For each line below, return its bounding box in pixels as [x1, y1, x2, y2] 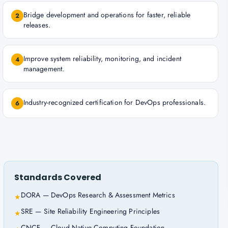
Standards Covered [14, 172, 102, 183]
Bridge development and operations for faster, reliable [23, 10, 191, 20]
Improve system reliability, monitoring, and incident [23, 53, 181, 64]
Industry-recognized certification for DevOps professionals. [23, 97, 206, 107]
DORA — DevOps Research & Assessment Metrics [20, 190, 175, 200]
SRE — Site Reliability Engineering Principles [20, 206, 160, 216]
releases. [23, 20, 51, 30]
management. [23, 64, 65, 74]
